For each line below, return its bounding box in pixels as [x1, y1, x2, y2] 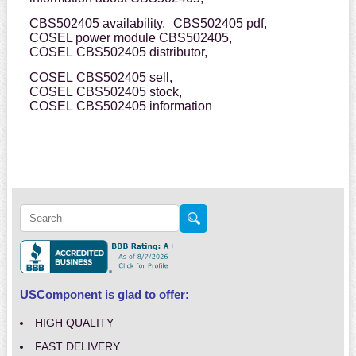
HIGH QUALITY [34, 316, 114, 330]
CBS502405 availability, [29, 17, 165, 31]
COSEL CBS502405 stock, [29, 85, 182, 99]
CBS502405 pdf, [172, 17, 267, 31]
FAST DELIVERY [34, 340, 120, 354]
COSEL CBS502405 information [29, 99, 212, 114]
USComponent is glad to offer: [19, 288, 189, 302]
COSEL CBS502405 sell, [29, 71, 172, 85]
